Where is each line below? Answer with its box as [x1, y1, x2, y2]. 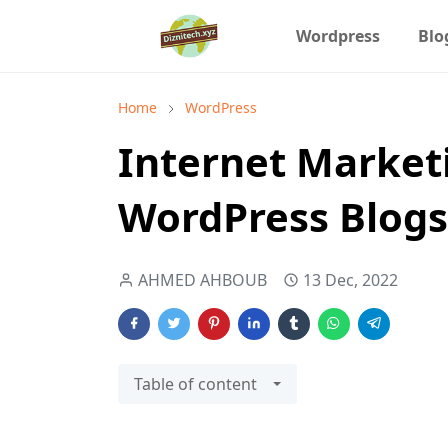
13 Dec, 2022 [303, 269, 398, 291]
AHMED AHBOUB [138, 269, 267, 291]
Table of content [134, 373, 257, 395]
